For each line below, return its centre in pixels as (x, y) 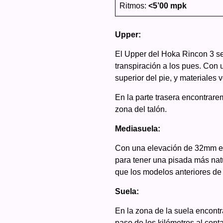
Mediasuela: (137, 128)
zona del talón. (141, 109)
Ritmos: (134, 5)
